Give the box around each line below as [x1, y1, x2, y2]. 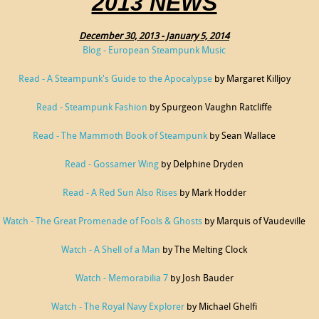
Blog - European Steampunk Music [83, 46, 226, 56]
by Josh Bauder [167, 274, 234, 283]
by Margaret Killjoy [211, 75, 291, 84]
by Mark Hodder [177, 189, 246, 198]
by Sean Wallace [207, 132, 276, 141]
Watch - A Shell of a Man [61, 246, 160, 255]
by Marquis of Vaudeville [202, 217, 305, 226]
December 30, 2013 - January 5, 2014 [79, 32, 229, 41]
